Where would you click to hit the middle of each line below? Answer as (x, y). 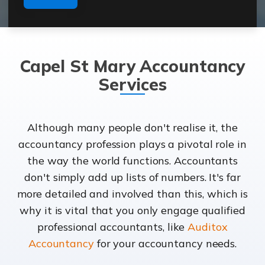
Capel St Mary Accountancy (132, 66)
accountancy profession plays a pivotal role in (132, 144)
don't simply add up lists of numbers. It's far (132, 177)
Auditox (208, 227)
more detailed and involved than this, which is (132, 194)
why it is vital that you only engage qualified (132, 211)
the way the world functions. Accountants (132, 161)
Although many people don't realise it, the (132, 128)
